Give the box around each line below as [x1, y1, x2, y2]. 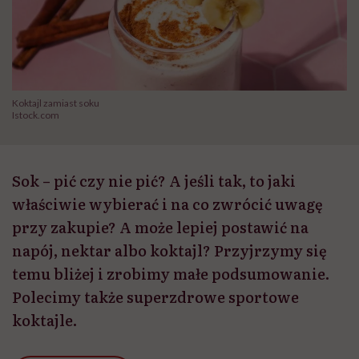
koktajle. [12, 309, 77, 332]
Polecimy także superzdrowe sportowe [12, 286, 299, 309]
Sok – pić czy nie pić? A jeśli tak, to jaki [12, 170, 296, 192]
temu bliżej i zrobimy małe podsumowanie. [12, 263, 329, 285]
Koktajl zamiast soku [12, 97, 99, 110]
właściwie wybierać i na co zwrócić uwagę [12, 193, 323, 216]
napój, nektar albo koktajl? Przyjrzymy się [12, 240, 327, 262]
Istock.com [12, 109, 59, 122]
